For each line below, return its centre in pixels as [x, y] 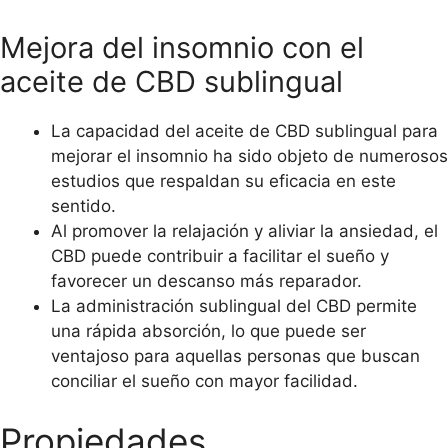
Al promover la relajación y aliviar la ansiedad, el [244, 231]
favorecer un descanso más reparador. [206, 281]
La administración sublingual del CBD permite [234, 306]
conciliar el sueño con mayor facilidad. [204, 381]
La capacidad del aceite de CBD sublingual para [244, 131]
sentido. [83, 206]
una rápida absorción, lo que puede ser [208, 331]
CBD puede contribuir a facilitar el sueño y [220, 256]
